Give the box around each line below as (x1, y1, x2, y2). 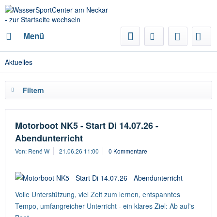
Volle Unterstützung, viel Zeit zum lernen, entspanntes (15, 189, 180, 199)
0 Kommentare (108, 147, 147, 155)
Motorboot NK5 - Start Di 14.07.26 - (15, 119, 158, 132)
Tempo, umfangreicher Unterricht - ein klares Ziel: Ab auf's (15, 201, 194, 211)
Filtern (23, 85, 44, 95)
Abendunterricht (15, 132, 83, 144)
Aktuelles (5, 57, 32, 67)
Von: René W (15, 147, 49, 155)
